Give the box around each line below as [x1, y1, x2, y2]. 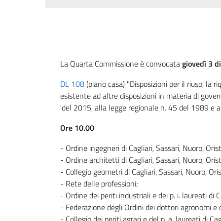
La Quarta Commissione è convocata [60, 58, 182, 70]
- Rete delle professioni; [60, 178, 138, 189]
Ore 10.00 [60, 122, 94, 134]
